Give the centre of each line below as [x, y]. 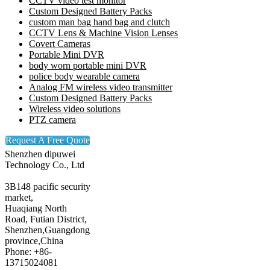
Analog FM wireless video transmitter [101, 87]
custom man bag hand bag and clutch [99, 22]
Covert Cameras [60, 43]
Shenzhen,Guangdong [47, 230]
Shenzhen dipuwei [40, 154]
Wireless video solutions [75, 108]
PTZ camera [52, 119]
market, [19, 198]
